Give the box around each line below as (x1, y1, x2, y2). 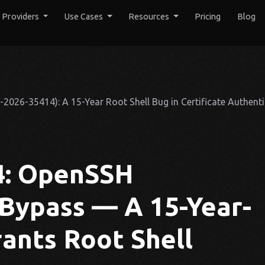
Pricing (195, 11, 221, 21)
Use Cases (64, 11, 105, 21)
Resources (128, 11, 172, 21)
